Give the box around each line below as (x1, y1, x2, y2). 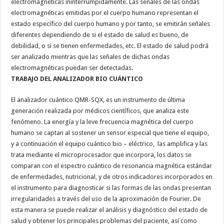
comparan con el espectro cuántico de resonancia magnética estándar (11, 162, 212, 170)
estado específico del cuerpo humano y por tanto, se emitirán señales (11, 20, 210, 28)
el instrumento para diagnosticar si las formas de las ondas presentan (11, 184, 211, 192)
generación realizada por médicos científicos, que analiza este (11, 107, 189, 115)
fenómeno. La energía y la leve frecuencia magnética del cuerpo (11, 118, 194, 126)
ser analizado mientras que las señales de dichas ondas (11, 53, 170, 61)
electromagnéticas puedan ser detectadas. (11, 64, 133, 72)
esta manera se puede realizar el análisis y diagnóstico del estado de (11, 206, 208, 214)
